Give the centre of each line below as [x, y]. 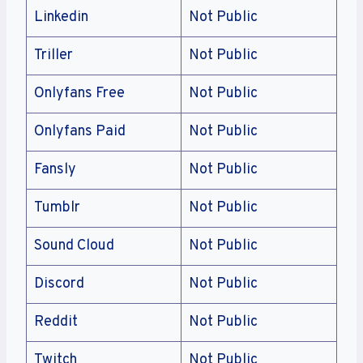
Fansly [55, 169]
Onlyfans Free [79, 93]
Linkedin [61, 17]
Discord [59, 284]
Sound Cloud [74, 246]
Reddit [56, 322]
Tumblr [57, 207]
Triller [53, 55]
